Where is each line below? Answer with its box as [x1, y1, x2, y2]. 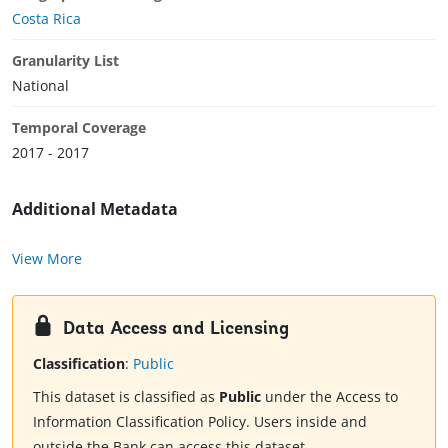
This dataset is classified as [33, 387, 219, 407]
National [12, 75, 69, 95]
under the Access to [261, 387, 398, 407]
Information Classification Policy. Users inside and [33, 412, 367, 432]
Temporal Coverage [12, 117, 146, 137]
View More [12, 248, 82, 268]
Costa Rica [12, 8, 81, 28]
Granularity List [12, 50, 119, 70]
